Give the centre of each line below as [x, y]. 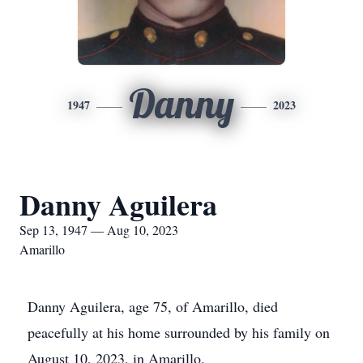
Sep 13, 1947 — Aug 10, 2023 [99, 230]
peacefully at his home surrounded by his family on [179, 332]
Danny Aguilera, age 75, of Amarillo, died [153, 306]
